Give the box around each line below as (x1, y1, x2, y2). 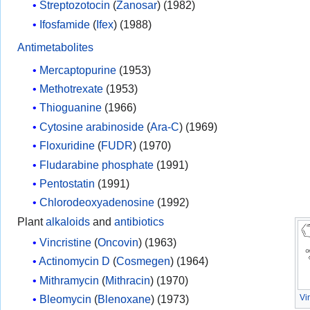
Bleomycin (39, 293, 92, 306)
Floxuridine (39, 139, 95, 152)
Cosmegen (116, 255, 171, 268)
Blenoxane (98, 293, 152, 306)
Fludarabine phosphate (39, 158, 154, 171)
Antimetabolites (17, 40, 93, 53)
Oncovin (98, 235, 139, 248)
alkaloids (46, 215, 90, 228)
